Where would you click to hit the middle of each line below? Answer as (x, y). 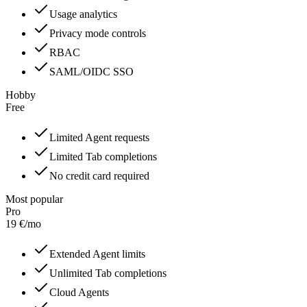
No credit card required (99, 176)
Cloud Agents (79, 293)
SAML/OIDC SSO (91, 72)
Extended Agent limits (97, 254)
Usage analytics (83, 14)
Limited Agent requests (99, 138)
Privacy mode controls (98, 34)
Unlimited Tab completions (108, 273)
